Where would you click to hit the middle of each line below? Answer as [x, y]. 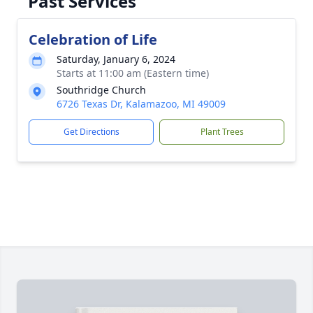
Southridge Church [101, 90]
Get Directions [91, 132]
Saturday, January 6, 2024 [116, 59]
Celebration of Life [93, 39]
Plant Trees [222, 132]
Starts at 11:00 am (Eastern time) [133, 73]
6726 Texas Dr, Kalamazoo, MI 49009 [141, 104]
